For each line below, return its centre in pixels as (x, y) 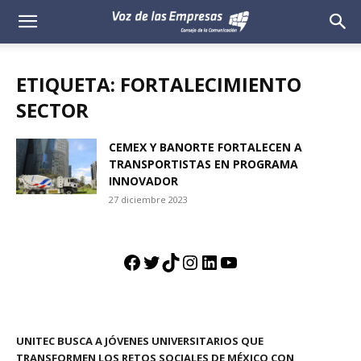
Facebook (164, 262)
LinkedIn (238, 262)
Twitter (175, 262)
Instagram (226, 262)
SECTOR (52, 110)
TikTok (192, 262)
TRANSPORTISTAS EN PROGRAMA (203, 164)
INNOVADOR (143, 181)
